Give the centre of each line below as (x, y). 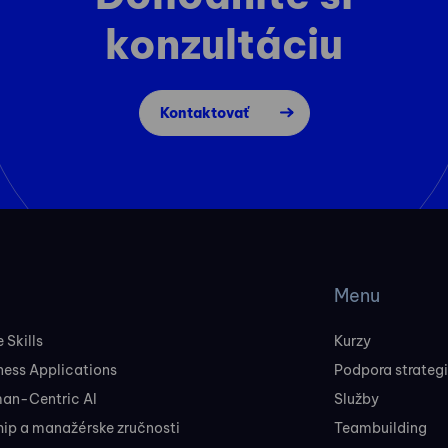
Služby (357, 399)
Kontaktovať (204, 113)
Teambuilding (381, 428)
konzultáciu (224, 44)
